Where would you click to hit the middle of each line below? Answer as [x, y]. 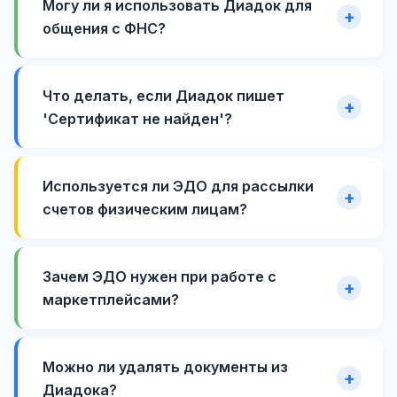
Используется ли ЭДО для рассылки [178, 187]
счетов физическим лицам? [145, 210]
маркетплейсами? [111, 300]
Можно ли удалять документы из [165, 367]
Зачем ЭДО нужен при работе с [160, 277]
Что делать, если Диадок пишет [163, 96]
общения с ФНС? [104, 29]
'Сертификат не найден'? [137, 119]
